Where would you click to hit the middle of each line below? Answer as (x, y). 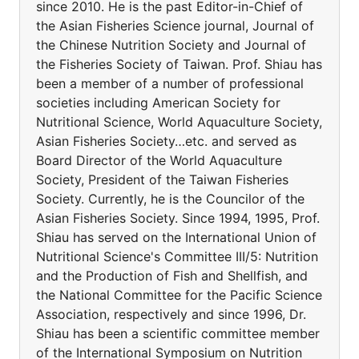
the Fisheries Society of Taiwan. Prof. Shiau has (179, 64)
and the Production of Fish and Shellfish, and (172, 276)
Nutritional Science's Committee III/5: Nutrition (177, 256)
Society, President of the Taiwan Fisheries (162, 179)
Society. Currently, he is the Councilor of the (170, 199)
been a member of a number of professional (170, 83)
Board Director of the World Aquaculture (159, 160)
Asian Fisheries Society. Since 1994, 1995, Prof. (178, 218)
